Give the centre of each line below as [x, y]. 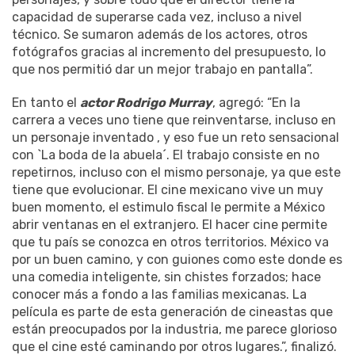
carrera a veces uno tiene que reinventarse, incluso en [174, 120]
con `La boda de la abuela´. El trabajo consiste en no [166, 155]
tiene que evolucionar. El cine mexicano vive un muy [168, 189]
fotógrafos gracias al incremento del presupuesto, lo [169, 52]
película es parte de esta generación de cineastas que [172, 311]
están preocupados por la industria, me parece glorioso [174, 329]
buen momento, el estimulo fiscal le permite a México [168, 207]
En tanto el [46, 102]
